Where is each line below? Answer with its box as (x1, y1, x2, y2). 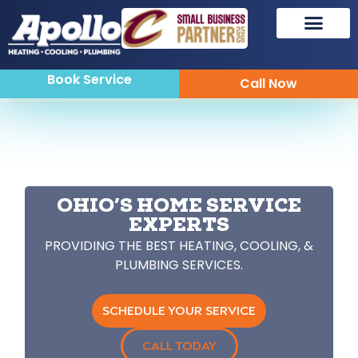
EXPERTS (129, 217, 229, 237)
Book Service (47, 70, 132, 89)
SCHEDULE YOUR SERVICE (102, 303, 256, 320)
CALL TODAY (141, 338, 217, 355)
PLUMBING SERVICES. (115, 256, 243, 275)
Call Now (240, 74, 297, 93)
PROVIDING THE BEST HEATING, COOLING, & (45, 237, 313, 256)
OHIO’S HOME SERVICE (57, 198, 301, 218)
